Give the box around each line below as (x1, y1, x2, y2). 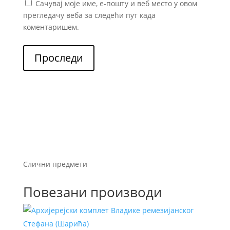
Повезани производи (23, 183, 162, 202)
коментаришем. (23, 22, 79, 32)
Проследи (34, 51, 83, 65)
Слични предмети (23, 159, 87, 169)
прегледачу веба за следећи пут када (23, 10, 156, 21)
